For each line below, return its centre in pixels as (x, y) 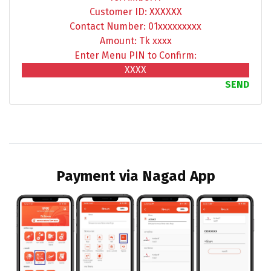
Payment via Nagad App (135, 176)
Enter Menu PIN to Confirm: (135, 55)
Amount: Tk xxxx (135, 41)
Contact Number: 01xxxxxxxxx (135, 26)
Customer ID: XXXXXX (135, 11)
